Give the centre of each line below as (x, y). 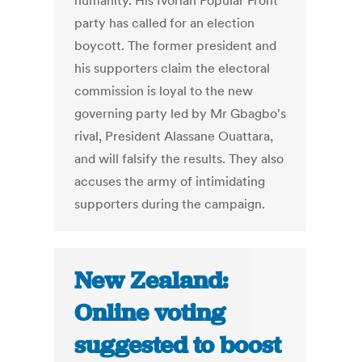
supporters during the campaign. (170, 204)
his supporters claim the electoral (173, 68)
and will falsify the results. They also (179, 159)
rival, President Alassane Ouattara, (174, 136)
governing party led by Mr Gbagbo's (181, 114)
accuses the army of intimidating (170, 181)
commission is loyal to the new (164, 91)
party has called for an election (165, 23)
